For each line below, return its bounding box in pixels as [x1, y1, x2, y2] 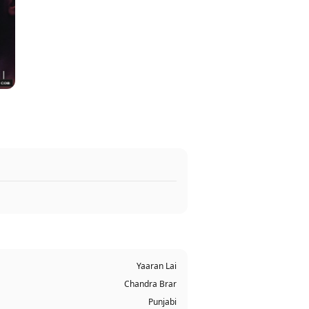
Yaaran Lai [137, 260, 177, 272]
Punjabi [148, 296, 177, 308]
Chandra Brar [124, 278, 177, 290]
